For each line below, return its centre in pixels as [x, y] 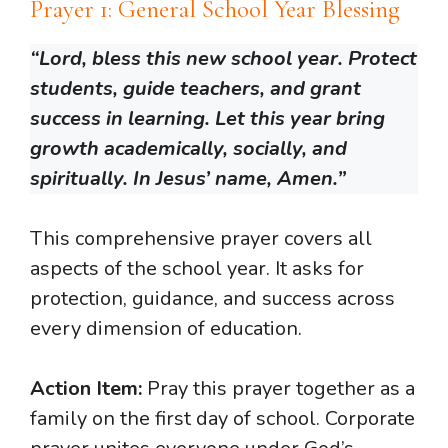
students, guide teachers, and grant [195, 88]
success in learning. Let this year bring [207, 118]
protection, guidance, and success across [212, 298]
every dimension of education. [166, 328]
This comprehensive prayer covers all [201, 238]
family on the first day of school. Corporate [222, 418]
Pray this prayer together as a [278, 388]
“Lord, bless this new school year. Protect [223, 58]
